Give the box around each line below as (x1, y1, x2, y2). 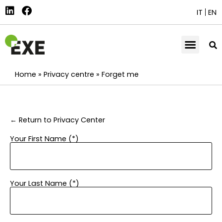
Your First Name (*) (10, 134, 79, 144)
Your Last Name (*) (10, 178, 79, 188)
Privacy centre (44, 69, 94, 79)
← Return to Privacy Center (10, 115, 105, 125)
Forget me (102, 69, 139, 79)
